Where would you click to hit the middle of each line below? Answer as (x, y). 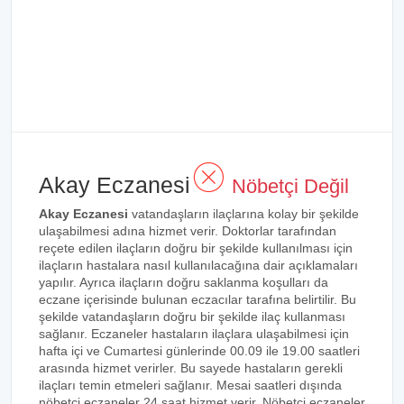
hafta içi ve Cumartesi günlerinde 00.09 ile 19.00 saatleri (199, 351)
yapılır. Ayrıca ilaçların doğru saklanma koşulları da (184, 282)
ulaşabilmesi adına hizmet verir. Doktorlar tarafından (188, 231)
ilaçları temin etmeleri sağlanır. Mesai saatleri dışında (190, 385)
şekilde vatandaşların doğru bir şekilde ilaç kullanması (192, 317)
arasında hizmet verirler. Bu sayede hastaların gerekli (191, 368)
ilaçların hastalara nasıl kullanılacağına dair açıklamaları (198, 265)
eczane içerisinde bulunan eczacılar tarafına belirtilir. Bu (197, 299)
